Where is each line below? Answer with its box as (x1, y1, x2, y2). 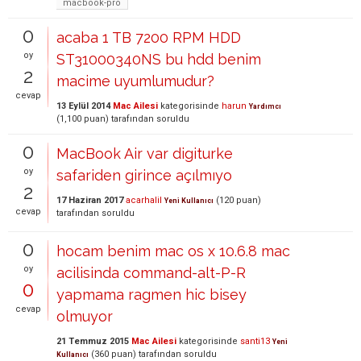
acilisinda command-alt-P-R (56, 264, 246, 281)
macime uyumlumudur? (56, 73, 214, 89)
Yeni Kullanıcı (164, 197, 214, 205)
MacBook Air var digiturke (56, 145, 233, 162)
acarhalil (126, 195, 162, 205)
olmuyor (56, 308, 113, 325)
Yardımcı (249, 102, 281, 110)
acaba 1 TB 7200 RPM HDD (56, 29, 241, 46)
